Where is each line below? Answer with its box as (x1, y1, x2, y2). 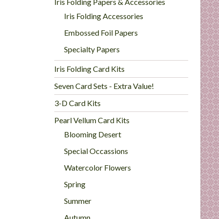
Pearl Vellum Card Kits (54, 115, 130, 125)
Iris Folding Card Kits (54, 64, 125, 73)
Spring (64, 179, 86, 189)
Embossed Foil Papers (64, 28, 138, 37)
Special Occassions (64, 146, 129, 155)
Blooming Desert (64, 130, 122, 139)
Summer (64, 196, 92, 205)
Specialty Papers (64, 44, 120, 54)
